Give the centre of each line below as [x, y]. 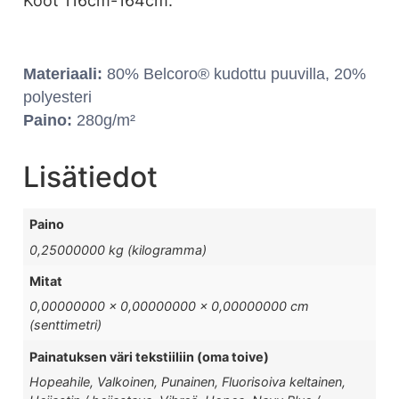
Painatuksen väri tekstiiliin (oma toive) [150, 356]
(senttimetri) [66, 325]
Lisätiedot [90, 177]
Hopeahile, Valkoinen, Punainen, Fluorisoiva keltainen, [188, 381]
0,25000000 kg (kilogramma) [118, 249]
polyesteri [57, 98]
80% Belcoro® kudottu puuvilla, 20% [234, 74]
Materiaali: [63, 74]
